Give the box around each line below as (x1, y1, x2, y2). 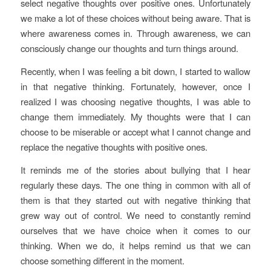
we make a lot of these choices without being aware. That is (20, 11, 251, 25)
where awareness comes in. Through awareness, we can (20, 27, 251, 40)
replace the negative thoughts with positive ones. (20, 140, 207, 154)
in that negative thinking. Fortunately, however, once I (20, 80, 251, 93)
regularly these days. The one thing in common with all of (20, 178, 251, 191)
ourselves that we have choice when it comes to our (20, 223, 251, 237)
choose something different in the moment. (20, 253, 184, 267)
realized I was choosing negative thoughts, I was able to (20, 95, 251, 108)
